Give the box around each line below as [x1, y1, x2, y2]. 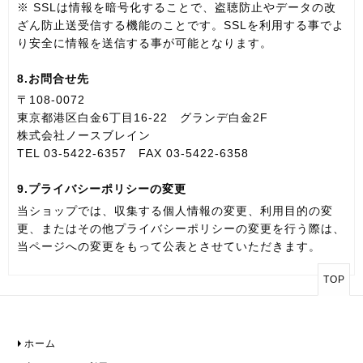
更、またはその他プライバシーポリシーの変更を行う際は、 [17, 221, 345, 235]
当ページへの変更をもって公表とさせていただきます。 [17, 239, 321, 253]
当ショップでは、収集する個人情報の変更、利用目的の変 [17, 203, 333, 217]
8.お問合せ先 [17, 72, 89, 86]
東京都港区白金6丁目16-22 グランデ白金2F [17, 111, 268, 125]
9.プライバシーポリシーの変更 [17, 182, 186, 196]
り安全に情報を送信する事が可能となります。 [17, 36, 272, 50]
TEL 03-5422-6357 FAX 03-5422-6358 [17, 147, 249, 160]
